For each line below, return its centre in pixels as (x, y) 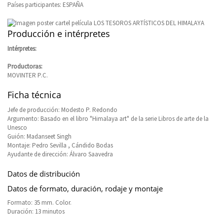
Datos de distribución (44, 173)
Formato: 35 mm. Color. (39, 202)
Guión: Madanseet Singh (39, 136)
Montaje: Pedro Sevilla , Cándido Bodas (60, 145)
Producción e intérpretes (59, 33)
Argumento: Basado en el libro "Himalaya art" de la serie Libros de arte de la (108, 118)
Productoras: (25, 66)
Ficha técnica (34, 94)
